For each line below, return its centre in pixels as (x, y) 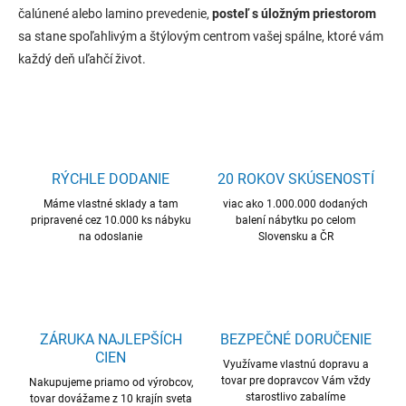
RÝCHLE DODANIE (111, 179)
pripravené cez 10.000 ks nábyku (111, 220)
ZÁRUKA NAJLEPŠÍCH (111, 339)
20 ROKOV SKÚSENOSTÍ (295, 179)
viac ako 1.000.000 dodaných (295, 203)
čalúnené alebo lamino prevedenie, (115, 13)
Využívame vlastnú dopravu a (295, 364)
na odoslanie (111, 236)
